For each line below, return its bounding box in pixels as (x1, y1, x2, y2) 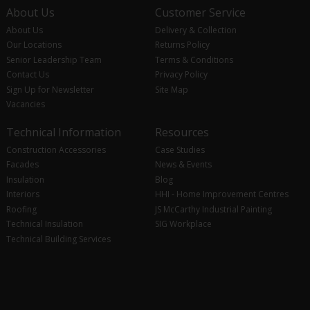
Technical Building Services (6, 232, 111, 245)
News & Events (154, 158, 212, 171)
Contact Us (6, 69, 49, 81)
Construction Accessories (6, 143, 106, 156)
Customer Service (154, 4, 246, 20)
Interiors (6, 188, 39, 201)
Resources (154, 124, 209, 140)
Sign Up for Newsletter (6, 83, 94, 95)
